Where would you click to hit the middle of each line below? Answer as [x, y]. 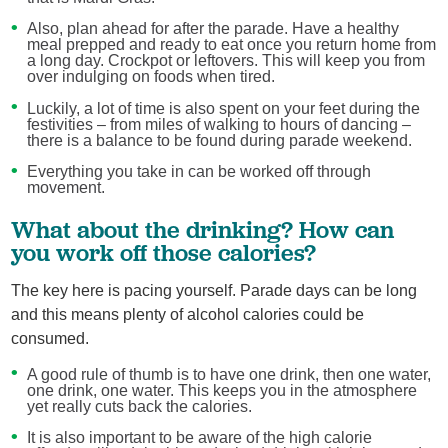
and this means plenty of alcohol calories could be [188, 315]
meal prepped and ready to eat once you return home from [231, 45]
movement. [65, 188]
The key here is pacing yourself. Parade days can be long [214, 291]
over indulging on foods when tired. [150, 77]
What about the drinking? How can [203, 229]
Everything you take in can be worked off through [198, 172]
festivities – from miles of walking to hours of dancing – [218, 124]
